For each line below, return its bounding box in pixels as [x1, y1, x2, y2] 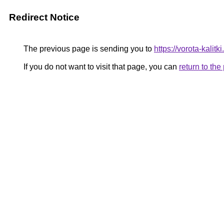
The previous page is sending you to [21, 44, 154, 53]
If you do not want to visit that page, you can [21, 62, 179, 71]
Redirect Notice [9, 12, 79, 22]
